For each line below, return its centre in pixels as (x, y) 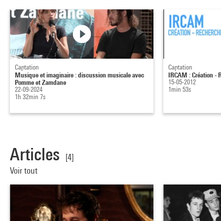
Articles (35, 154)
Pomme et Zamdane (40, 82)
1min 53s (180, 90)
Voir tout (25, 171)
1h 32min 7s (30, 97)
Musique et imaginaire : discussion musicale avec (79, 75)
